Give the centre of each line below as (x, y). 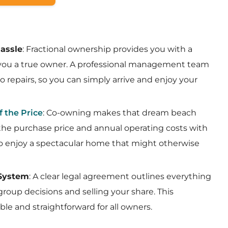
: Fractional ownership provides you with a (107, 49)
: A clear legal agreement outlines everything (120, 176)
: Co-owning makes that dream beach (120, 113)
